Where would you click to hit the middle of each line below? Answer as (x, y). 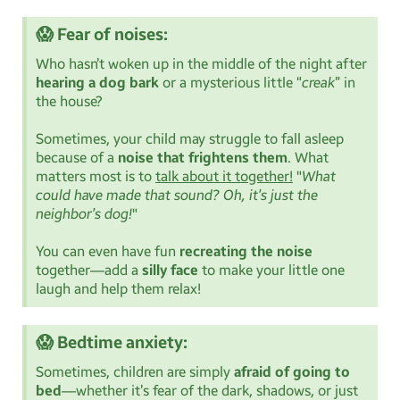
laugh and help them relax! (118, 289)
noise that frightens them (203, 158)
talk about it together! (224, 177)
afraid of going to (292, 372)
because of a (77, 158)
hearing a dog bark (97, 83)
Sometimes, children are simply (135, 372)
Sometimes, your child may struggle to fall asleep (190, 139)
